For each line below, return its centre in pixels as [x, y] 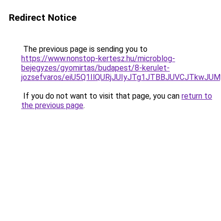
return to [197, 96]
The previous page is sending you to [84, 49]
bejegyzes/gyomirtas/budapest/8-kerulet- [95, 68]
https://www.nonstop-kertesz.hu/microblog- [98, 58]
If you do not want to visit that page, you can [101, 96]
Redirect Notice [43, 18]
